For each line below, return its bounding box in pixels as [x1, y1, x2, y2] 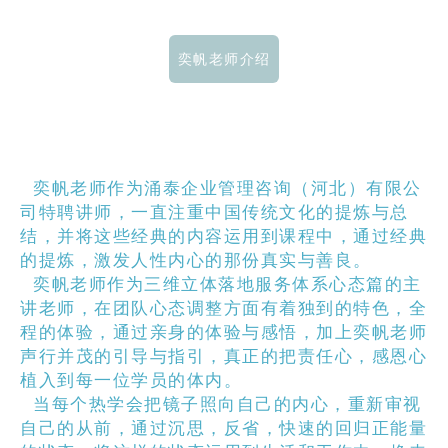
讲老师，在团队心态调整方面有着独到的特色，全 [20, 298, 427, 318]
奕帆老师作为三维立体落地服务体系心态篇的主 [20, 274, 422, 294]
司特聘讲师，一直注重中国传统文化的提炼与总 [20, 202, 409, 222]
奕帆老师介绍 [177, 50, 271, 67]
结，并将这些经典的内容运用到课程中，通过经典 [20, 226, 427, 246]
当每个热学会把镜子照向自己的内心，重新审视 [20, 394, 422, 414]
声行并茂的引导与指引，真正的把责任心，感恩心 [20, 346, 427, 366]
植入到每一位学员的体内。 [20, 370, 242, 390]
